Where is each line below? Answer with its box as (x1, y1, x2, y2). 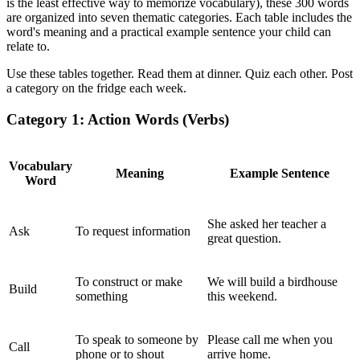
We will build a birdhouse (207, 274, 337, 288)
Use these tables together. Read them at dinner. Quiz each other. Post (6, 67, 353, 81)
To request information (76, 223, 190, 238)
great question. (207, 231, 281, 245)
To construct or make (76, 274, 182, 288)
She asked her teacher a (207, 216, 326, 231)
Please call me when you (207, 332, 333, 346)
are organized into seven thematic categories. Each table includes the (6, 10, 352, 25)
